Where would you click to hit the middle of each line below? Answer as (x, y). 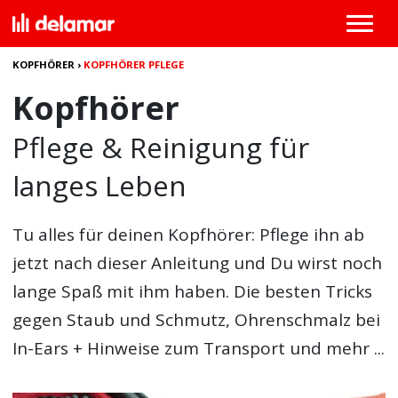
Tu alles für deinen (91, 235)
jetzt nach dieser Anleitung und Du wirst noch (198, 263)
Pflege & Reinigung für (161, 147)
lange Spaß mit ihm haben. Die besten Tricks (193, 291)
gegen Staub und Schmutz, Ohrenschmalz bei (197, 320)
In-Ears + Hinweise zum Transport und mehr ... (199, 348)
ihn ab (337, 235)
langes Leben (100, 185)
